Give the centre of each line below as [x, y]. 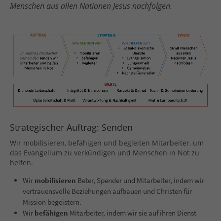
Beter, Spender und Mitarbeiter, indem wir [141, 181]
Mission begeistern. [52, 202]
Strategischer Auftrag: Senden [71, 128]
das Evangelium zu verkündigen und [71, 153]
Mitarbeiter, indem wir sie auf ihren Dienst [132, 213]
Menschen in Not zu [166, 153]
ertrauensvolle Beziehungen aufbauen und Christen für [109, 191]
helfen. [21, 163]
